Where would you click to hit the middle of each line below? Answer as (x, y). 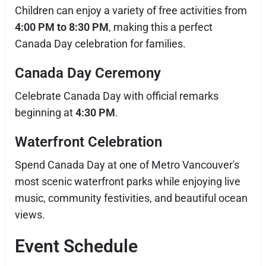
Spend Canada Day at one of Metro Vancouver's (127, 165)
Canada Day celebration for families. (100, 44)
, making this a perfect (161, 27)
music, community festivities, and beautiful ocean (131, 198)
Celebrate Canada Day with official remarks (117, 96)
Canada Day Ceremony (88, 73)
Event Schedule (76, 246)
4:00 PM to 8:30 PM (62, 27)
